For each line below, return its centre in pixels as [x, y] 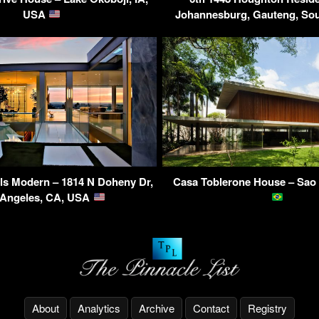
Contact [211, 308]
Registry [267, 308]
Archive [157, 308]
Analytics [99, 308]
